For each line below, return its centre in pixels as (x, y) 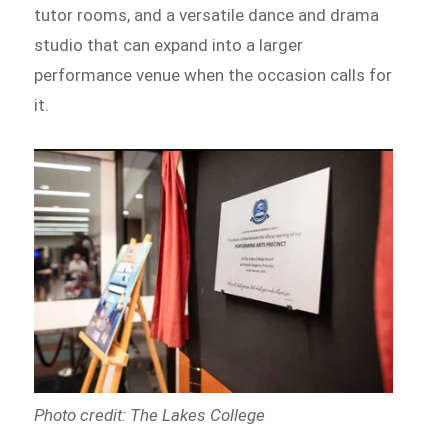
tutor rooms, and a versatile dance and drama (207, 14)
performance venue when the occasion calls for (213, 74)
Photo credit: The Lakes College (150, 415)
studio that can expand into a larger (169, 44)
